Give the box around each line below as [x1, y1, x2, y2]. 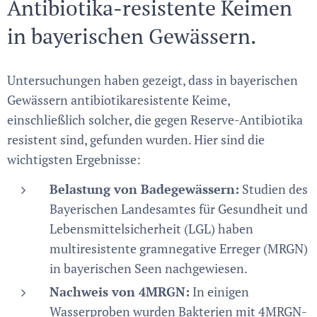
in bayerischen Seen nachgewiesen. [50, 260, 248, 277]
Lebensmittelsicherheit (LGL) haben [50, 220, 253, 238]
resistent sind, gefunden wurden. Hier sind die [7, 131, 265, 149]
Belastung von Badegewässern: [50, 180, 239, 198]
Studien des [239, 180, 308, 198]
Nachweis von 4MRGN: [50, 283, 190, 301]
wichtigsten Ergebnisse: [7, 151, 141, 168]
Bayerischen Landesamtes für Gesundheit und [50, 200, 308, 218]
